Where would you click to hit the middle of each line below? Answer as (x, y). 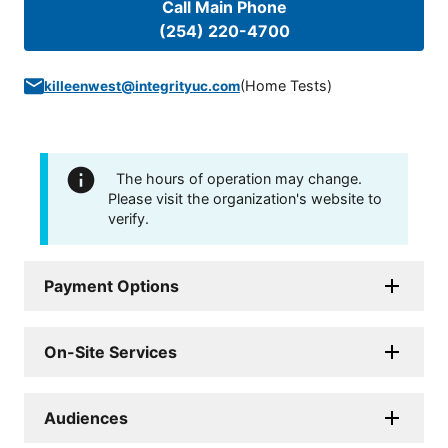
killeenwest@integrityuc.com (142, 86)
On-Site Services (110, 352)
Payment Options (111, 286)
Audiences (86, 418)
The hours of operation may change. (239, 179)
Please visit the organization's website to (245, 199)
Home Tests (286, 86)
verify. (128, 219)
